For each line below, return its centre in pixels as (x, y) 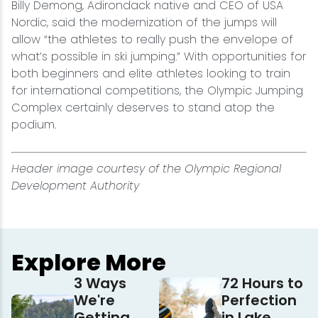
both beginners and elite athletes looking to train (151, 74)
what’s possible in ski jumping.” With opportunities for (159, 57)
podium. (34, 125)
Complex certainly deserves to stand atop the (143, 108)
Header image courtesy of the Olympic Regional (146, 169)
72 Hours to (262, 284)
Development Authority (75, 186)
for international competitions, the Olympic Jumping (157, 91)
